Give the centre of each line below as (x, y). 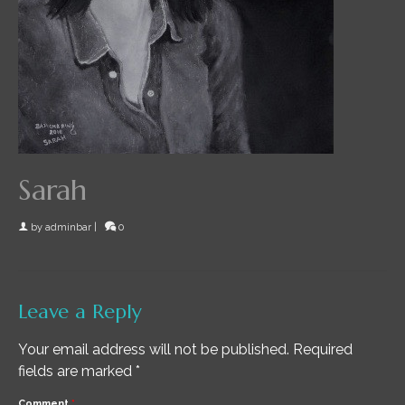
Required (323, 349)
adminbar (68, 227)
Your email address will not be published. (154, 349)
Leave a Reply (80, 311)
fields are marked (77, 371)
